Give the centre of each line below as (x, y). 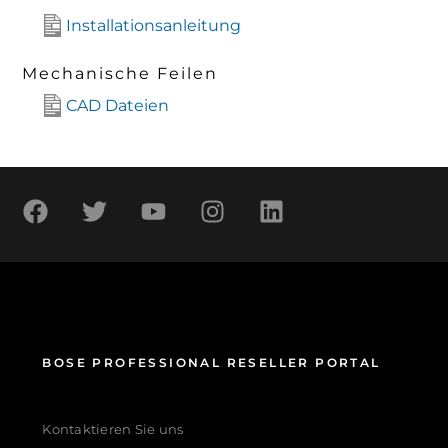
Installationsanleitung (154, 26)
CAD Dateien (118, 105)
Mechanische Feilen (120, 73)
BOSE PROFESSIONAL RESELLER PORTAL (211, 363)
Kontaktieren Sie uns (113, 430)
